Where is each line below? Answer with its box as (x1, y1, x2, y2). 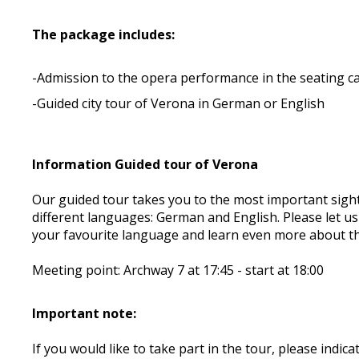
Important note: (32, 305, 137, 322)
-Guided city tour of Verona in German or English (32, 95, 325, 112)
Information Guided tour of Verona (32, 155, 259, 173)
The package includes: (32, 26, 175, 43)
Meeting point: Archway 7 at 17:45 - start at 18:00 (32, 261, 325, 279)
